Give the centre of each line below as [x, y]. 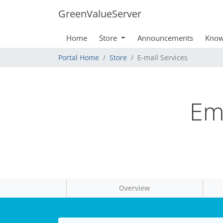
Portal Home [79, 57]
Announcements [165, 38]
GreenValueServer [100, 14]
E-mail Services [163, 57]
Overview [135, 188]
